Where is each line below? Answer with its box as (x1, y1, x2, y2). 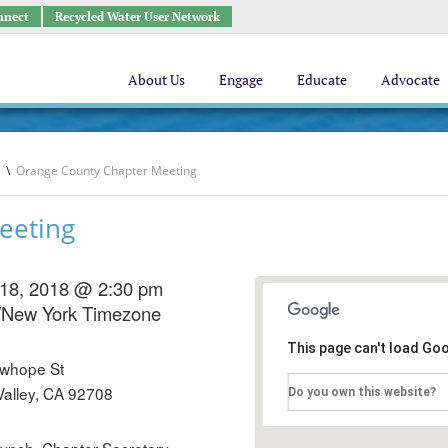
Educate (297, 69, 347, 89)
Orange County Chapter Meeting (15, 162, 197, 179)
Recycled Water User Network (54, 8, 220, 24)
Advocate (381, 69, 440, 89)
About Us (128, 69, 185, 89)
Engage (219, 69, 263, 89)
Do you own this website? (288, 385, 437, 399)
